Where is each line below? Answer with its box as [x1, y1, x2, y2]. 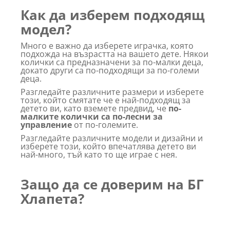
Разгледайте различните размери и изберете [21, 86, 204, 98]
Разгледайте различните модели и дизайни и [21, 132, 203, 144]
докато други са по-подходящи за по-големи [21, 64, 199, 76]
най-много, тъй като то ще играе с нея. [21, 148, 177, 160]
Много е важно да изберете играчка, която [21, 40, 194, 51]
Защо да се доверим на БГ [21, 175, 204, 194]
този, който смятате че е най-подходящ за [21, 94, 190, 106]
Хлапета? [21, 189, 84, 208]
